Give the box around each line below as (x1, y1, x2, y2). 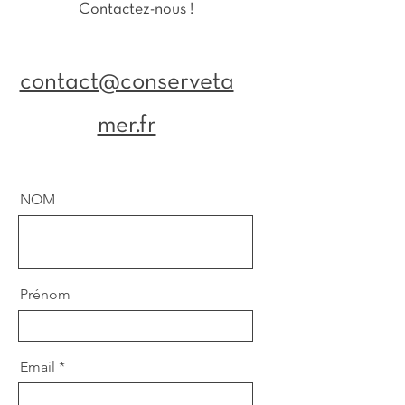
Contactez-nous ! (78, 2, 193, 17)
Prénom (20, 286, 71, 303)
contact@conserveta (19, 71, 234, 93)
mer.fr (97, 115, 156, 137)
